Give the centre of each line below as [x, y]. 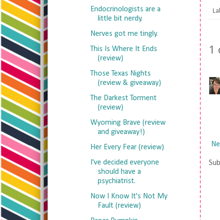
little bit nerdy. [120, 19]
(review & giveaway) [129, 83]
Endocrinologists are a [125, 9]
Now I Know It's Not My [129, 196]
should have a [119, 172]
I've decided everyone [124, 163]
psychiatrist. [116, 181]
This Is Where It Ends [124, 49]
